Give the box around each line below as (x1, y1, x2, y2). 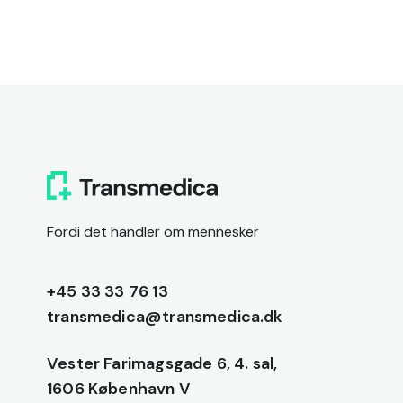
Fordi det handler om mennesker (47, 222, 259, 241)
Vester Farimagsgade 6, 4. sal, (47, 353, 278, 374)
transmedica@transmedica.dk (47, 306, 283, 327)
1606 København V (47, 378, 191, 399)
